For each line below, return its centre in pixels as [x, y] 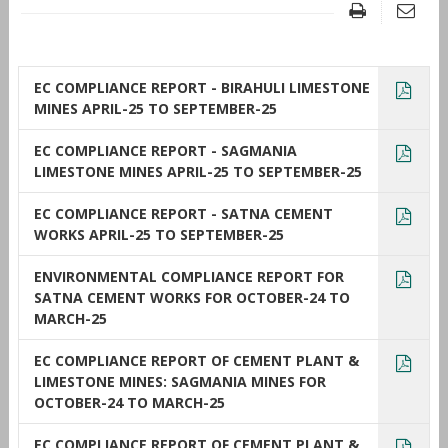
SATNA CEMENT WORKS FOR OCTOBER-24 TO [191, 297]
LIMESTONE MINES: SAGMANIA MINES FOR [179, 381]
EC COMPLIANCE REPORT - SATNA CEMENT [183, 213]
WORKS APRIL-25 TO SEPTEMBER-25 [158, 234]
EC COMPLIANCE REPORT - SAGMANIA [165, 150]
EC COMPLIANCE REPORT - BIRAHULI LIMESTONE [201, 87]
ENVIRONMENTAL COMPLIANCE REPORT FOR [188, 276]
